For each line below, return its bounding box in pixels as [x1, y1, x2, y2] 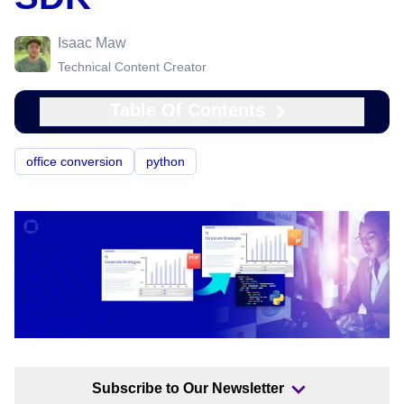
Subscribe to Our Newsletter [91, 381, 284, 397]
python [146, 154, 185, 169]
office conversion [26, 154, 123, 169]
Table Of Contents [110, 100, 265, 120]
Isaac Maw [58, 35, 126, 50]
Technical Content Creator [58, 60, 207, 74]
